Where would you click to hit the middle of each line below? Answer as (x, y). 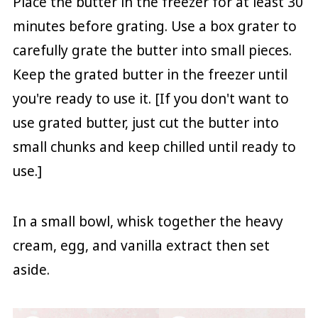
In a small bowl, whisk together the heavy (148, 221)
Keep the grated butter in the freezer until (150, 74)
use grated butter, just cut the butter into (146, 122)
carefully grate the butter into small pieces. (152, 50)
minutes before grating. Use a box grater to (154, 26)
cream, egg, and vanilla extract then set (141, 245)
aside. (31, 269)
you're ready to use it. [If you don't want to (150, 98)
